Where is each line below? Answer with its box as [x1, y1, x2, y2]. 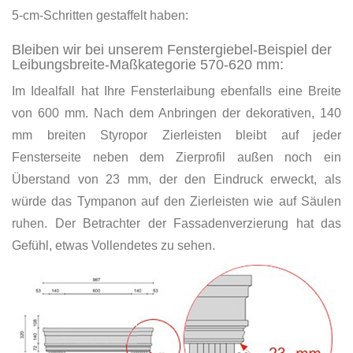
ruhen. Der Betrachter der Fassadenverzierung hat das [12, 216, 341, 230]
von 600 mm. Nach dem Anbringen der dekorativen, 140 [12, 106, 341, 120]
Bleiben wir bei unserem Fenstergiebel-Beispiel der [12, 41, 332, 58]
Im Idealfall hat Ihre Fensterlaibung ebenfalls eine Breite [12, 84, 341, 98]
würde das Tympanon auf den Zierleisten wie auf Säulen [12, 194, 341, 208]
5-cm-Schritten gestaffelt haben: [12, 8, 188, 22]
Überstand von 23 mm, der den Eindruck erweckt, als [12, 172, 341, 186]
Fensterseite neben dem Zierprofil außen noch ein [12, 150, 341, 164]
